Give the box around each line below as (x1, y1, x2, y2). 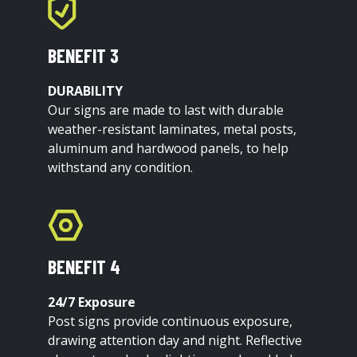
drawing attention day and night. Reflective (48, 331, 303, 349)
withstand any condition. (48, 159, 194, 177)
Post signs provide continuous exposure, (48, 312, 293, 330)
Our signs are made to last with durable (48, 101, 284, 120)
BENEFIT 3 (48, 44, 120, 68)
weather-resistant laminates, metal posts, (48, 120, 297, 139)
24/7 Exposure (48, 292, 136, 311)
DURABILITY (48, 82, 124, 100)
